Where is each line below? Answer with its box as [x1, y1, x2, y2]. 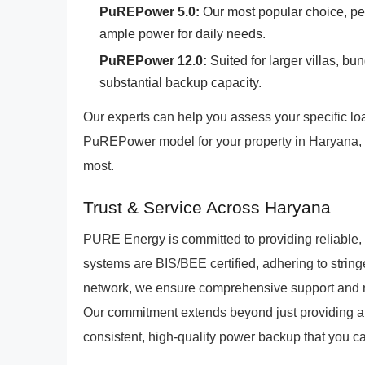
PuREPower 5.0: [99, 5, 200, 19]
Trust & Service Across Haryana [83, 198, 331, 217]
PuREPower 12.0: [99, 54, 207, 68]
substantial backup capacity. [99, 76, 262, 90]
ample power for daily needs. [99, 27, 266, 41]
